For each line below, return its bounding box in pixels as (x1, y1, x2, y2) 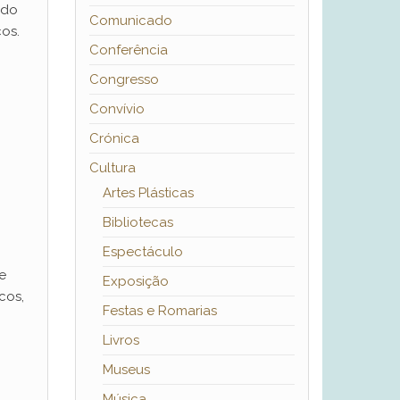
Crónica (88, 130, 139, 147)
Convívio (88, 101, 145, 118)
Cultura (88, 160, 136, 177)
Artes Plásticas (102, 185, 194, 202)
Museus (102, 362, 150, 379)
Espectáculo (102, 244, 183, 261)
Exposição (102, 273, 169, 290)
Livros (102, 332, 139, 349)
